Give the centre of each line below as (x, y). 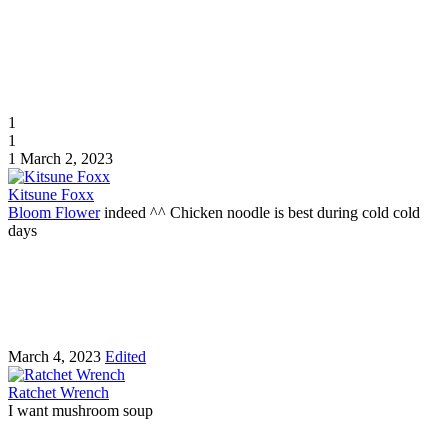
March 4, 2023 (54, 356)
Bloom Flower (54, 212)
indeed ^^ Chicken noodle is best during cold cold (260, 212)
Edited (125, 356)
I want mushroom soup (80, 410)
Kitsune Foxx (51, 194)
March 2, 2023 (66, 158)
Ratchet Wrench (58, 392)
